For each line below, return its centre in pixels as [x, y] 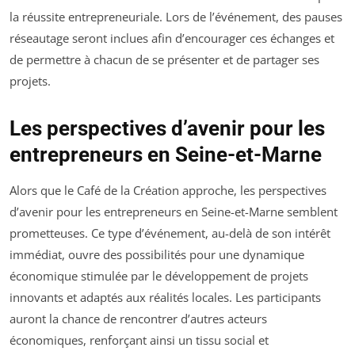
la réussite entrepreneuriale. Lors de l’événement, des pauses [176, 16]
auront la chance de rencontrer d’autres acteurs [138, 318]
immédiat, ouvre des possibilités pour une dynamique [157, 254]
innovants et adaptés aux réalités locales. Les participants [165, 297]
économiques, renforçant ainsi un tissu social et [139, 340]
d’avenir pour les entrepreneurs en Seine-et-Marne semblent [174, 211]
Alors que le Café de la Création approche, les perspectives [168, 190]
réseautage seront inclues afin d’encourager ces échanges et [172, 38]
